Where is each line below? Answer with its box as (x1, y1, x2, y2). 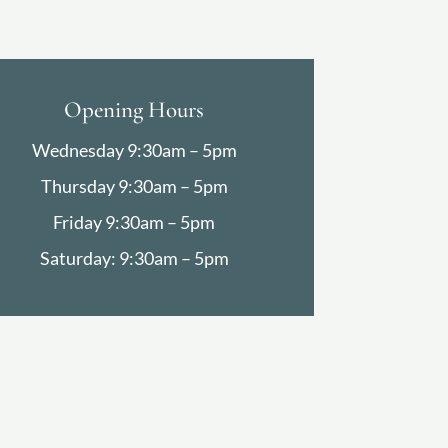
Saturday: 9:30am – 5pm (39, 247, 229, 270)
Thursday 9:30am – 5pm (40, 175, 228, 198)
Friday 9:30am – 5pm (53, 211, 216, 234)
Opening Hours (64, 96, 205, 125)
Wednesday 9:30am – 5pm (31, 139, 237, 162)
